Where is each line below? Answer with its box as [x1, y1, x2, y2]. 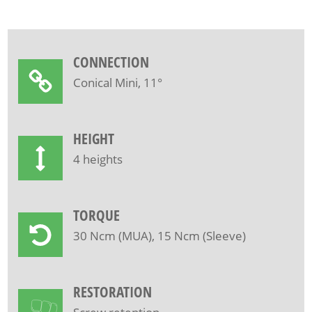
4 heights [73, 151, 123, 167]
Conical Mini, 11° [73, 75, 163, 91]
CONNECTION [73, 52, 150, 72]
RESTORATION [73, 282, 153, 302]
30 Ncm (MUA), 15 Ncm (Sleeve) [73, 228, 247, 244]
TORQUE [73, 205, 120, 225]
